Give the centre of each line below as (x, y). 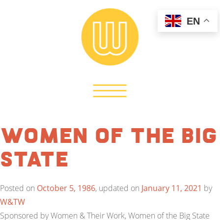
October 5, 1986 (66, 188)
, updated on (118, 188)
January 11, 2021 (172, 188)
